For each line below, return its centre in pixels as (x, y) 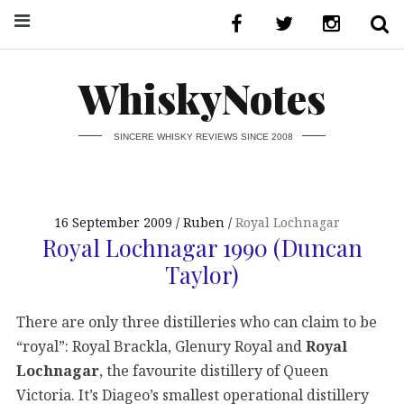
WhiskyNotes (202, 98)
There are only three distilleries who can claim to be (197, 322)
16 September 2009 (114, 223)
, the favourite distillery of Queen (214, 371)
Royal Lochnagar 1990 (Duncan (202, 247)
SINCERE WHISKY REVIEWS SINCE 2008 (203, 136)
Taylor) (202, 274)
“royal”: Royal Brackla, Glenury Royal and (161, 347)
